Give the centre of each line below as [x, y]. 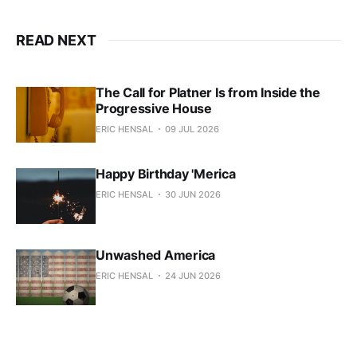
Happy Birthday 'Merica [166, 173]
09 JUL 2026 [192, 129]
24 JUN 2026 [193, 275]
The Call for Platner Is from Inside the [208, 92]
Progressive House [154, 108]
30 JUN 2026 [193, 194]
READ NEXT [56, 40]
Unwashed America [156, 255]
